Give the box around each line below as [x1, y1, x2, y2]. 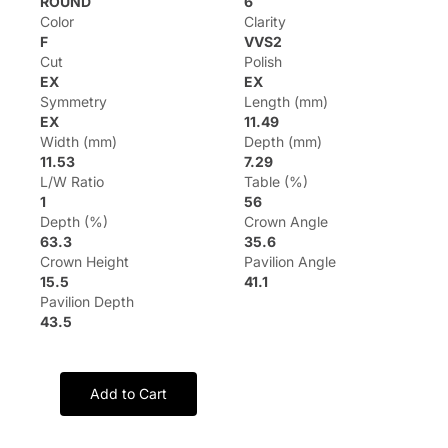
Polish [244, 53, 282, 70]
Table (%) [244, 173, 308, 190]
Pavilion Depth [40, 293, 134, 310]
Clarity [244, 13, 286, 30]
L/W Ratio [40, 173, 104, 190]
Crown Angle [244, 213, 328, 230]
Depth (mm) [244, 133, 322, 150]
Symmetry [40, 93, 107, 110]
